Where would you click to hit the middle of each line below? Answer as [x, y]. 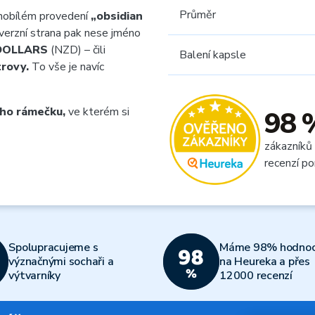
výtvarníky [34, 276]
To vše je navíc [66, 67]
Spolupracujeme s [53, 247]
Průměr [198, 15]
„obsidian [117, 16]
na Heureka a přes [265, 262]
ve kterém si [97, 112]
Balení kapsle [213, 55]
